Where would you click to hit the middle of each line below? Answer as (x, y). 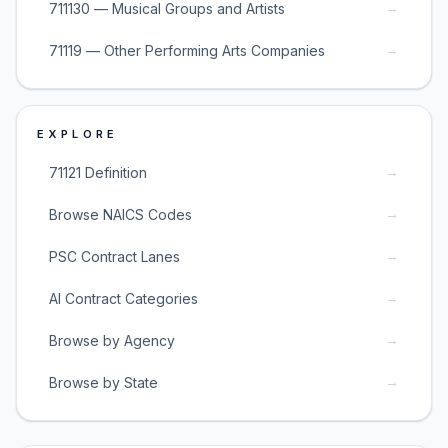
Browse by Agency (112, 340)
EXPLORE (78, 134)
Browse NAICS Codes (120, 214)
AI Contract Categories (123, 298)
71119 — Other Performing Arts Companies (187, 50)
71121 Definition (98, 172)
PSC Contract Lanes (114, 256)
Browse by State (103, 382)
